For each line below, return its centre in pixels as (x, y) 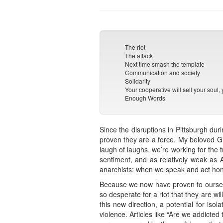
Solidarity (138, 81)
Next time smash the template (165, 64)
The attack (139, 56)
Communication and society (163, 73)
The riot (135, 47)
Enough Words (145, 98)
